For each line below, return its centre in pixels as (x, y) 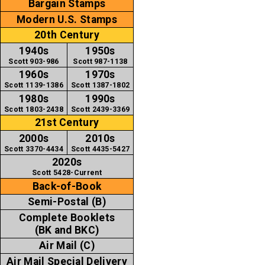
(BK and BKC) (67, 230)
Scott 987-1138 (100, 61)
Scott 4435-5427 (100, 149)
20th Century (67, 35)
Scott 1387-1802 (100, 85)
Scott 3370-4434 (34, 149)
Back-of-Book (67, 186)
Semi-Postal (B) (67, 202)
